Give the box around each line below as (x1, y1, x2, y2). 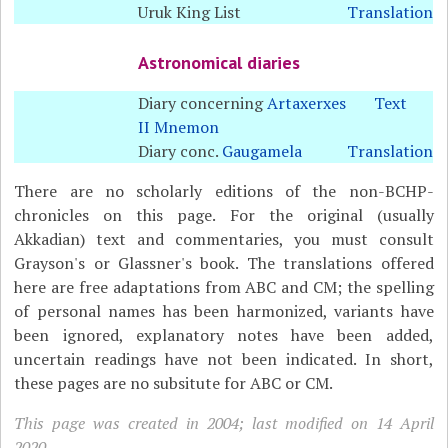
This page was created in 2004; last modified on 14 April (14, 412, 434, 434)
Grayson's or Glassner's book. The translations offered (14, 252, 434, 274)
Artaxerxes (267, 92, 347, 114)
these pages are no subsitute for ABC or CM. (14, 372, 334, 394)
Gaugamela (222, 140, 303, 162)
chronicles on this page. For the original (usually (14, 204, 434, 226)
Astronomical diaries (138, 51, 301, 74)
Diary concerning (138, 92, 268, 114)
